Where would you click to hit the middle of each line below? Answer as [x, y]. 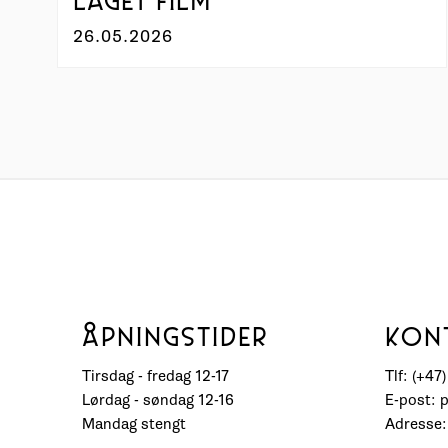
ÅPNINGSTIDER [175, 339]
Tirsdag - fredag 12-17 [156, 376]
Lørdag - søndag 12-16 [158, 400]
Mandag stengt [134, 424]
